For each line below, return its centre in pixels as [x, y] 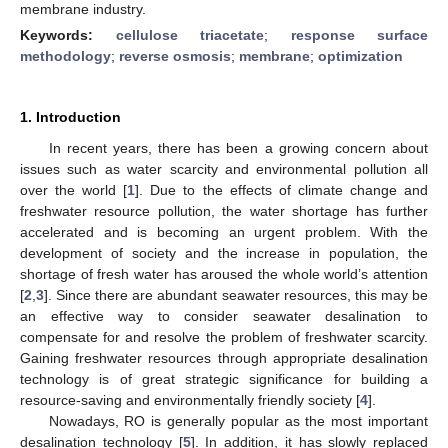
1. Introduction [70, 116]
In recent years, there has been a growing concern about [238, 147]
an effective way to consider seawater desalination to [224, 315]
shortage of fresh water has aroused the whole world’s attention [224, 273]
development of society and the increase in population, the [224, 252]
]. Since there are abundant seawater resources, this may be [236, 294]
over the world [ [74, 189]
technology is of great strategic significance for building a [224, 378]
